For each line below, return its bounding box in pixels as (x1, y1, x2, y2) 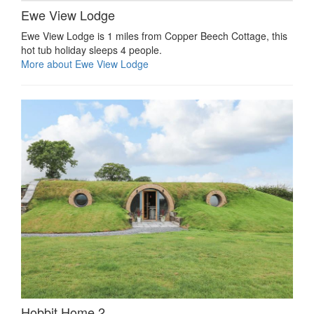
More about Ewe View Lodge (21, 57, 149, 71)
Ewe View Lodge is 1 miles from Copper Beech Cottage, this (21, 29, 287, 43)
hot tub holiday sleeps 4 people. (21, 43, 162, 57)
